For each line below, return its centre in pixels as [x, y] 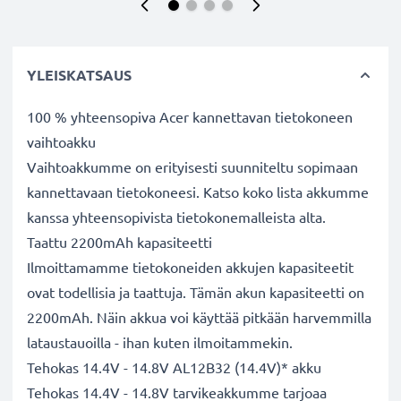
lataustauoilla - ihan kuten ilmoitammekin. [160, 342]
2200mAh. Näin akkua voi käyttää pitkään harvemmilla [199, 317]
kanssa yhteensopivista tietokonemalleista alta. [176, 217]
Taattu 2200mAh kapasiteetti [119, 242]
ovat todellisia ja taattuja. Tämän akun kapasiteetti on [196, 292]
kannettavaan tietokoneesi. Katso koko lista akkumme [198, 192]
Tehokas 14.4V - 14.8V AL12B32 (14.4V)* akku [174, 367]
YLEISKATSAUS [79, 75]
